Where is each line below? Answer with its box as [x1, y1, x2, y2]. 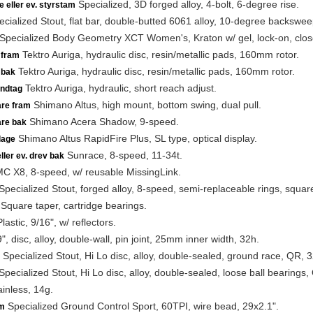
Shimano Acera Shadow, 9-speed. [26, 116, 179, 127]
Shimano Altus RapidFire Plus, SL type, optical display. [15, 133, 257, 144]
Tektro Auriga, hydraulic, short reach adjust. [22, 82, 217, 94]
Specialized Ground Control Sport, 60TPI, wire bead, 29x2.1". [4, 300, 279, 312]
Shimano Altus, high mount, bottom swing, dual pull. [30, 99, 261, 110]
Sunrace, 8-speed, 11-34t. [64, 150, 182, 161]
